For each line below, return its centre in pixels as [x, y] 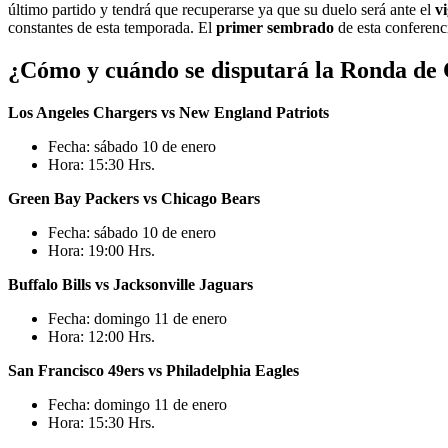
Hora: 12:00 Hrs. [101, 336]
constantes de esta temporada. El [112, 28]
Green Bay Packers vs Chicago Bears [134, 198]
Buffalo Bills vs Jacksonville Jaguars [130, 284]
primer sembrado [275, 28]
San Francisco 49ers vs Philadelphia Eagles [153, 370]
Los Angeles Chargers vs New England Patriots [168, 112]
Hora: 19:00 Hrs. [101, 250]
